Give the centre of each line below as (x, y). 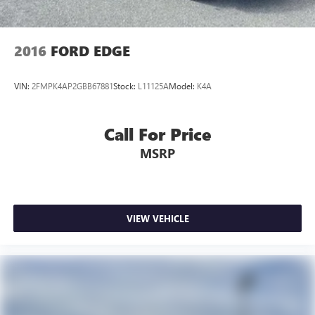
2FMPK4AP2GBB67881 (72, 85)
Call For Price (157, 134)
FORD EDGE (90, 51)
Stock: (126, 85)
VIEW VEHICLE (157, 218)
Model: (183, 85)
